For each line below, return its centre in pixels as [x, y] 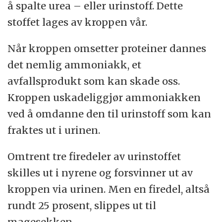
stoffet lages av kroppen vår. [78, 22]
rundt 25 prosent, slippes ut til [82, 205]
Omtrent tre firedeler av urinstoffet [94, 156]
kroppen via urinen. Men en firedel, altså [109, 189]
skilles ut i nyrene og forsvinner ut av [100, 172]
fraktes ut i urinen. [54, 130]
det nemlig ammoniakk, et [75, 64]
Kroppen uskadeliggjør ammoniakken [104, 97]
